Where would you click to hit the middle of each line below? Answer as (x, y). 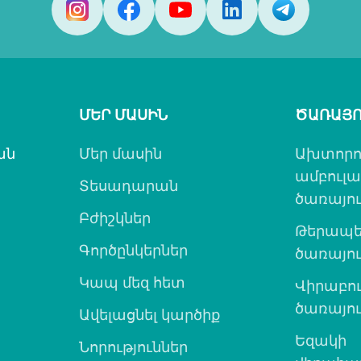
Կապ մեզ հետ (133, 282)
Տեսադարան (129, 185)
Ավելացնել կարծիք (150, 314)
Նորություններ (134, 346)
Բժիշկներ (115, 218)
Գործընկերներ (134, 250)
